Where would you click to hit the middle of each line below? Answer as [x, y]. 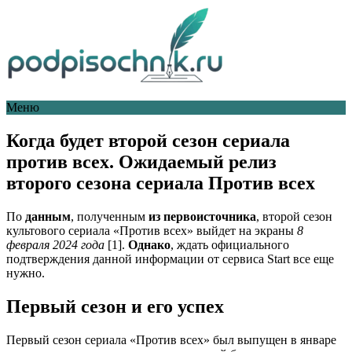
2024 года [79, 244]
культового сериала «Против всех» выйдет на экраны [152, 230]
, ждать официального [230, 244]
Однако [149, 244]
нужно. [26, 273]
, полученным [108, 216]
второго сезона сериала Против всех [161, 183]
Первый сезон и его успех [115, 306]
